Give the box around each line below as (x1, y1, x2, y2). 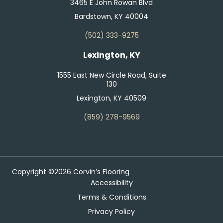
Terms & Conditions (77, 192, 146, 203)
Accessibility (90, 178, 133, 188)
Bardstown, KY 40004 (75, 11, 148, 22)
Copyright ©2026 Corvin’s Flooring (12, 167, 129, 177)
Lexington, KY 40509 (77, 93, 146, 104)
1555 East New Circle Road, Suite (57, 70, 166, 81)
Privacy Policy (88, 207, 135, 217)
